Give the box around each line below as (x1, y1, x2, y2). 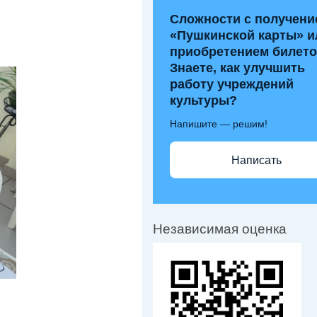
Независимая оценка (153, 221, 287, 236)
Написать (231, 154, 282, 166)
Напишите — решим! (170, 118, 267, 129)
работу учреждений (170, 77, 294, 91)
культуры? (170, 93, 237, 108)
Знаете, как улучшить (170, 61, 305, 75)
